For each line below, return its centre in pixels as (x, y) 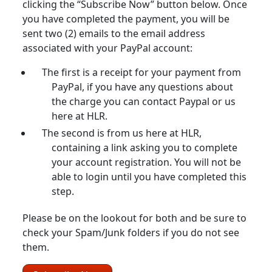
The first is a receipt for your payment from (142, 72)
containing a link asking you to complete (145, 148)
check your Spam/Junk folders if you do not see (131, 233)
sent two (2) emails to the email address (114, 33)
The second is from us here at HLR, (122, 133)
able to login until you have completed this (149, 177)
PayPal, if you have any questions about (143, 87)
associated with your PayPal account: (108, 48)
